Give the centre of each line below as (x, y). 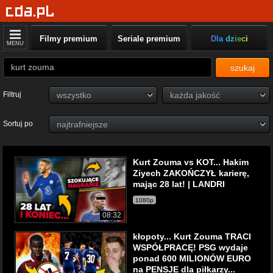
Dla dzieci (229, 39)
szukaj (243, 68)
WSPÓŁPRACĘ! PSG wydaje (190, 247)
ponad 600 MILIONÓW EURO (192, 258)
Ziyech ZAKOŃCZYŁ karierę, (191, 173)
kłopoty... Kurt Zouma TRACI (192, 236)
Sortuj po (18, 124)
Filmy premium (69, 39)
